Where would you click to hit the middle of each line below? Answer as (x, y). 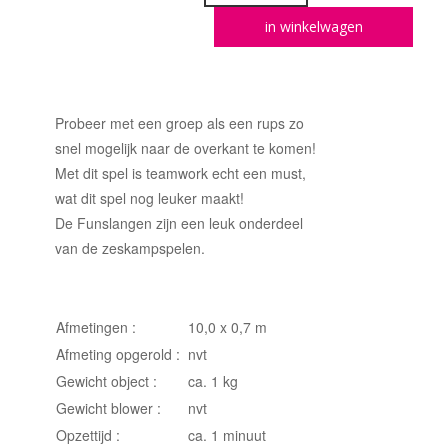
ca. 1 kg (213, 380)
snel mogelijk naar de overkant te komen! (185, 147)
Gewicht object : (106, 380)
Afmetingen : (96, 326)
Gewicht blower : (108, 407)
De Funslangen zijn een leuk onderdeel (179, 222)
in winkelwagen (313, 26)
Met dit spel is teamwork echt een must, (180, 172)
